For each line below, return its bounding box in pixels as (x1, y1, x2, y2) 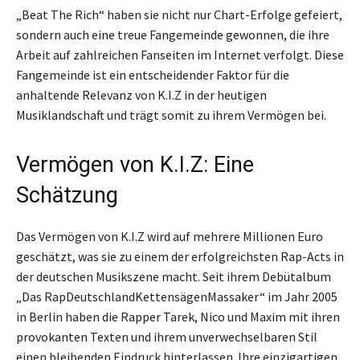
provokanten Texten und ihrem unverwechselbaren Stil (16, 329, 317, 346)
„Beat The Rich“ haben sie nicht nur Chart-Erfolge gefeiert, (16, 6, 342, 23)
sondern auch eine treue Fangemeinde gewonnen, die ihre (16, 27, 329, 43)
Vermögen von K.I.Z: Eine (16, 152, 254, 178)
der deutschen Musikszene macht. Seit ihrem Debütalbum (16, 268, 331, 285)
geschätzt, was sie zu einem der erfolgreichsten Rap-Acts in (16, 248, 344, 265)
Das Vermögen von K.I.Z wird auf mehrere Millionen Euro (16, 228, 323, 245)
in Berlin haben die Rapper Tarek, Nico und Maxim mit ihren (16, 309, 340, 325)
